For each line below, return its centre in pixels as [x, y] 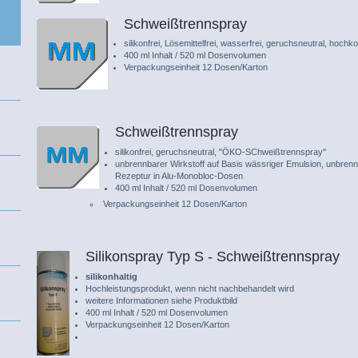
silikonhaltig [113, 276]
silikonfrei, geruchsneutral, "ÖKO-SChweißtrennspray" [221, 151]
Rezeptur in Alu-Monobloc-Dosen [179, 175]
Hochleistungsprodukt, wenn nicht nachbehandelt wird [190, 288]
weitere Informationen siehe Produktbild [162, 300]
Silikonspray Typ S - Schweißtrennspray [213, 257]
